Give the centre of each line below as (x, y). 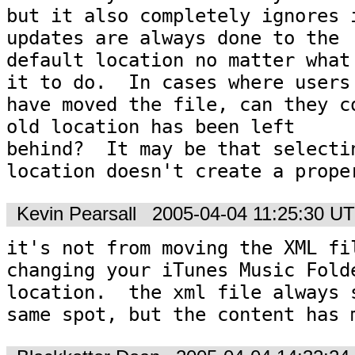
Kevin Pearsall (76, 214)
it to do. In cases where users (178, 82)
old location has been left (151, 126)
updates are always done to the (173, 38)
